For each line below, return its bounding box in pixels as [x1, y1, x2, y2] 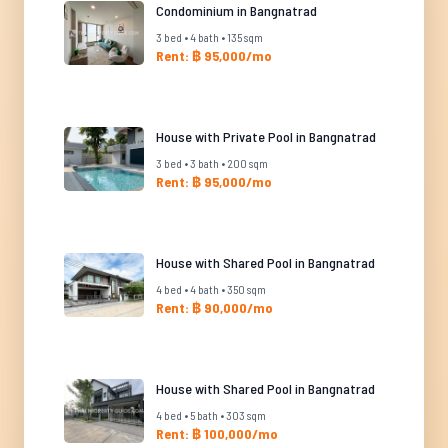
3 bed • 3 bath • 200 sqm [156, 156, 268, 170]
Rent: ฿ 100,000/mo [156, 425, 278, 442]
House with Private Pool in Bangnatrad [156, 128, 376, 145]
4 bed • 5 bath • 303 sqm [156, 408, 266, 422]
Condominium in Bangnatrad [156, 2, 317, 19]
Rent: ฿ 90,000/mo [156, 299, 273, 316]
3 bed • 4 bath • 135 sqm [156, 30, 263, 44]
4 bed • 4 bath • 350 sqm [156, 282, 266, 296]
